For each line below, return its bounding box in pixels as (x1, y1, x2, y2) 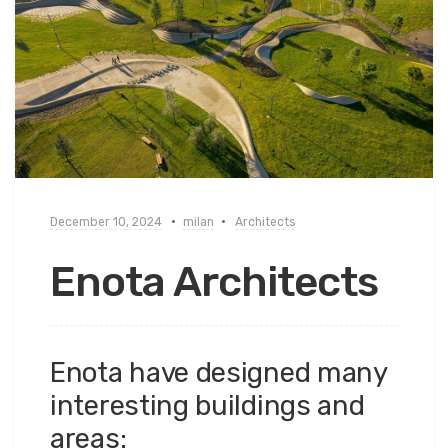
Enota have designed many (50, 356, 387, 390)
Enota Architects (50, 257, 378, 308)
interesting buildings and (50, 389, 365, 423)
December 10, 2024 (50, 215, 162, 230)
